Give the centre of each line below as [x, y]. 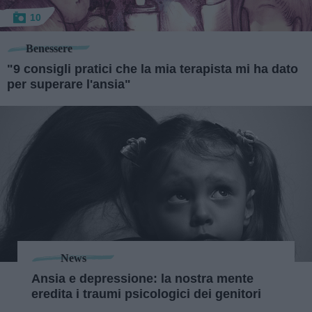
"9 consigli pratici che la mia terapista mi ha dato [153, 69]
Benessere [49, 48]
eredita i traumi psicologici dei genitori [146, 294]
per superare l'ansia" [69, 84]
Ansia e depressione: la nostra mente [142, 279]
